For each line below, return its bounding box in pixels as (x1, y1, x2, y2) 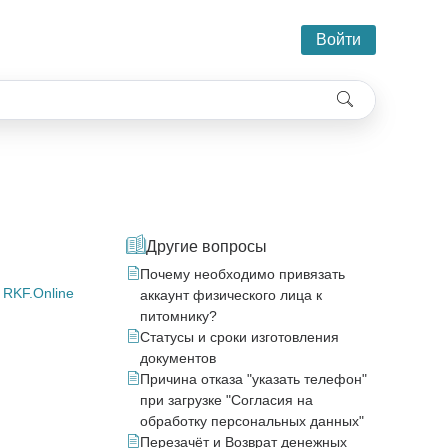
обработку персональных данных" (140, 413, 364, 429)
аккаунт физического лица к (140, 287, 322, 303)
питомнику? (140, 308, 217, 324)
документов (140, 350, 216, 366)
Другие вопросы (146, 238, 267, 255)
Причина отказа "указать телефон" (140, 371, 367, 387)
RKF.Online (3, 285, 74, 301)
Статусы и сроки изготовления (140, 329, 339, 345)
